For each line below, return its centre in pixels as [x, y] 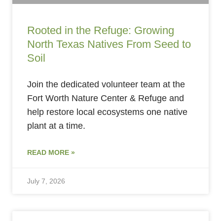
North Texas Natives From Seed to [109, 44]
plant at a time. [56, 126]
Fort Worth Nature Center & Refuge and [106, 98]
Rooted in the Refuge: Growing [101, 31]
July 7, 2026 [46, 181]
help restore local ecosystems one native [107, 112]
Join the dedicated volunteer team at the [106, 85]
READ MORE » [51, 153]
